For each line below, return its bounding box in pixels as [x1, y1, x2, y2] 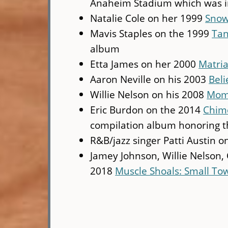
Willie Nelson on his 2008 [90, 88, 207, 102]
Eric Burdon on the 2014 [90, 103, 204, 117]
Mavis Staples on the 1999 [90, 26, 212, 41]
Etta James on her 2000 [90, 57, 199, 71]
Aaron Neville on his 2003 [90, 72, 209, 87]
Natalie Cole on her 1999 [90, 11, 206, 25]
